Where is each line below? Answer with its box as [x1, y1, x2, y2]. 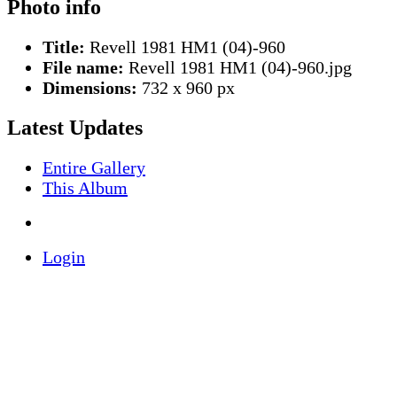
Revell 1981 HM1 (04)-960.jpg [124, 58, 352, 78]
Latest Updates [7, 116, 143, 140]
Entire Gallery [43, 158, 145, 178]
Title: [43, 37, 85, 58]
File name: [43, 58, 124, 78]
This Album [43, 178, 128, 198]
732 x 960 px [137, 78, 235, 98]
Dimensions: [43, 78, 137, 98]
